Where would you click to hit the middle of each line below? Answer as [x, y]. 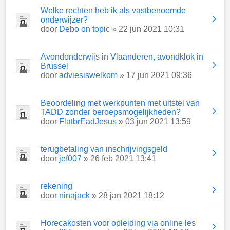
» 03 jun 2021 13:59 [154, 121]
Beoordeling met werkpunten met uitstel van [120, 103]
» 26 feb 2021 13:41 [119, 158]
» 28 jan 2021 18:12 [127, 195]
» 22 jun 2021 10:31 [147, 29]
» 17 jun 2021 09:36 [155, 75]
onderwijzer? [64, 20]
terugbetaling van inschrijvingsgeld [104, 149]
